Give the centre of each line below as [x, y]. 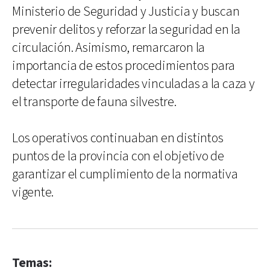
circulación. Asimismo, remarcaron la [109, 48]
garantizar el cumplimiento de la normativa [125, 174]
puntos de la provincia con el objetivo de [118, 156]
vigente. [33, 192]
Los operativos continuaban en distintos [118, 138]
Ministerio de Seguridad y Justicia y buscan [126, 11]
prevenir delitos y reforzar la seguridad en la [126, 30]
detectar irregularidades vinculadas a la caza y [133, 84]
